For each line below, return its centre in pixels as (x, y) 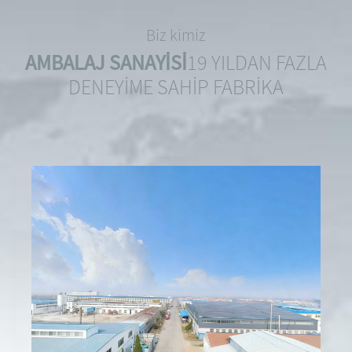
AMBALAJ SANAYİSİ (106, 63)
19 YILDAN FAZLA (257, 63)
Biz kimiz (176, 35)
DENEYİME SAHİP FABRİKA (176, 87)
